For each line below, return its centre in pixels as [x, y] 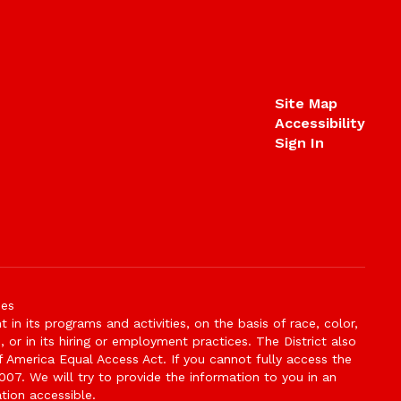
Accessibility [320, 123]
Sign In [299, 143]
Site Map [306, 103]
